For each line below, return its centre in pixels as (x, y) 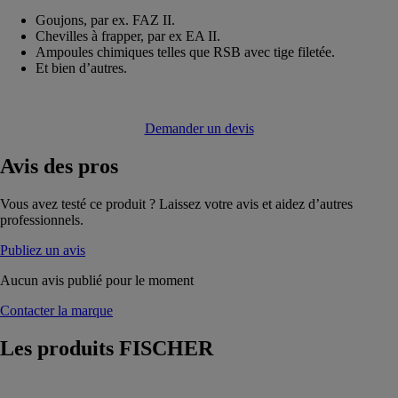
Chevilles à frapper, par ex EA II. (128, 36)
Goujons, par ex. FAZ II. (105, 20)
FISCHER (166, 348)
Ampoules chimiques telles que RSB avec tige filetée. (185, 52)
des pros (78, 166)
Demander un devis (199, 128)
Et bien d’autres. (81, 68)
